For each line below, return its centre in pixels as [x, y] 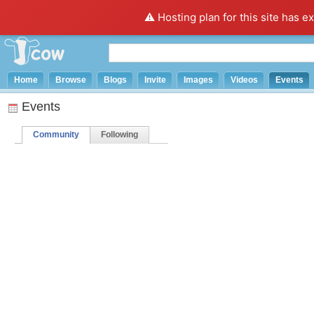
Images [198, 80]
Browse [71, 80]
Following [120, 135]
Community [56, 135]
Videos [244, 80]
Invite [155, 80]
